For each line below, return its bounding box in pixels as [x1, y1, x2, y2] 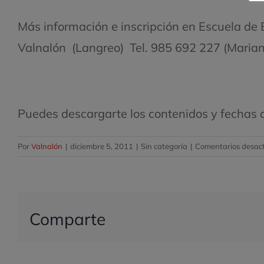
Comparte [29, 208, 105, 229]
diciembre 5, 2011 [70, 141, 133, 151]
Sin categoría [141, 141, 187, 151]
